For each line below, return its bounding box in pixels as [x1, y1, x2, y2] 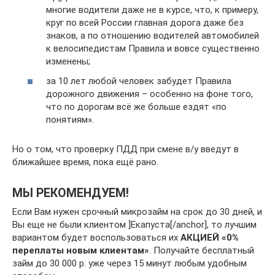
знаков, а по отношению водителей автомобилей [46, 30, 259, 41]
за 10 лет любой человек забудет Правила [46, 75, 231, 87]
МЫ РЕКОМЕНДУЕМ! [12, 185, 129, 200]
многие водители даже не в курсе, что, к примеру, [46, 4, 258, 15]
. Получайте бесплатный [149, 244, 254, 256]
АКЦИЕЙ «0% [180, 231, 239, 243]
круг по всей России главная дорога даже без [46, 17, 244, 28]
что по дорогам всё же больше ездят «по [46, 101, 227, 112]
